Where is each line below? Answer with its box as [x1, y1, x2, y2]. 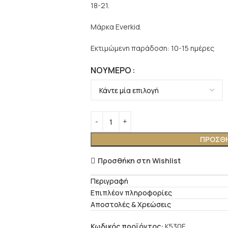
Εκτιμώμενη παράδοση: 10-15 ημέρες [90, 43, 214, 53]
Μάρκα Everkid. [90, 22, 141, 32]
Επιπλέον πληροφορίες [90, 188, 172, 198]
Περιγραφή [90, 176, 128, 186]
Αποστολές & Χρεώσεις [90, 199, 171, 210]
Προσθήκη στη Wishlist [97, 155, 181, 165]
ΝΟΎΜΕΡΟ [90, 65, 131, 76]
